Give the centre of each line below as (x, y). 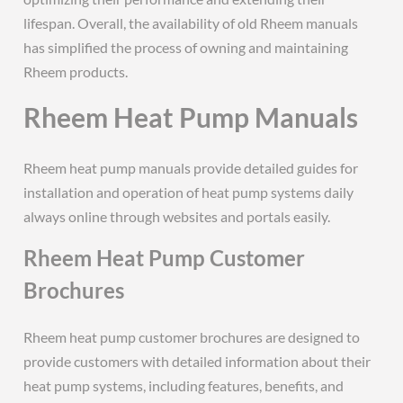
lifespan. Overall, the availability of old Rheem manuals (191, 23)
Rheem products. (76, 72)
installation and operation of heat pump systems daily (189, 192)
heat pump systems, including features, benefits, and (184, 385)
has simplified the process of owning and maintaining (186, 47)
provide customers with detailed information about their (197, 361)
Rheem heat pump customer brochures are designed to (192, 337)
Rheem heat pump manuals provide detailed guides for (191, 168)
